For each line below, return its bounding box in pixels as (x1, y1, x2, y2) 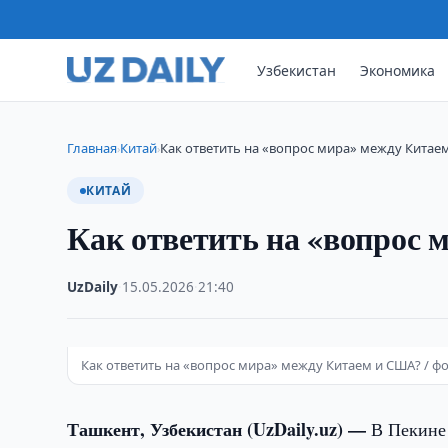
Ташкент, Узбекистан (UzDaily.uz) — (67, 416, 372, 442)
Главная (67, 139, 118, 157)
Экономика (360, 60, 436, 80)
